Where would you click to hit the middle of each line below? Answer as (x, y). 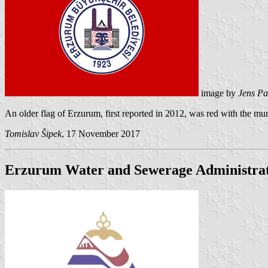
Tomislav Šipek (33, 134)
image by (218, 93)
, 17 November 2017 (101, 134)
